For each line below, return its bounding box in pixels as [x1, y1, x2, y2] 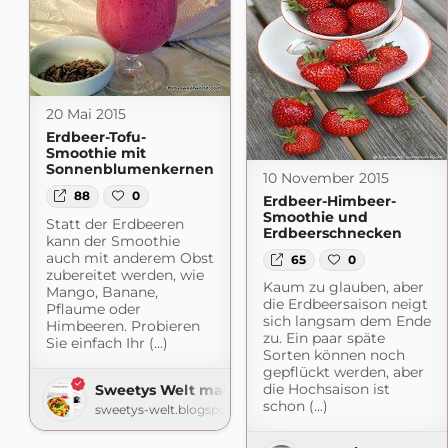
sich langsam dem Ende [262, 312, 431, 331]
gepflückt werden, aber [262, 363, 424, 382]
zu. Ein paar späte [262, 329, 385, 348]
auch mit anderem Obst [45, 248, 214, 267]
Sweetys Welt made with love [94, 380, 313, 399]
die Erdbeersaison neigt [262, 295, 428, 314]
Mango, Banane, [45, 282, 158, 301]
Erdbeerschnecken [262, 223, 402, 242]
